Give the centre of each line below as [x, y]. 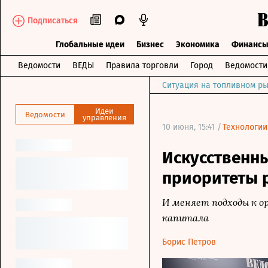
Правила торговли [142, 66]
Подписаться [53, 20]
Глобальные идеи [90, 45]
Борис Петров [189, 242]
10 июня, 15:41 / [192, 127]
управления [104, 118]
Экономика [197, 45]
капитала [185, 217]
